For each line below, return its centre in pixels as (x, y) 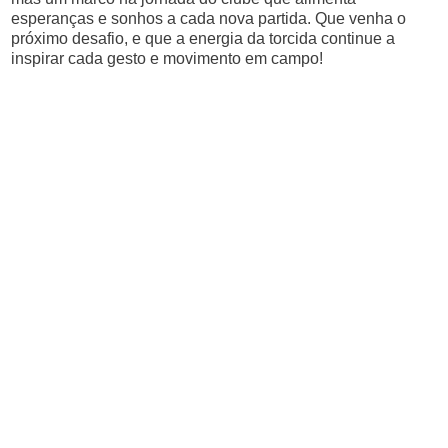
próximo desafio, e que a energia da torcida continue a (203, 38)
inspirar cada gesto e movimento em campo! (167, 58)
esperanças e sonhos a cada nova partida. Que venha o (209, 18)
